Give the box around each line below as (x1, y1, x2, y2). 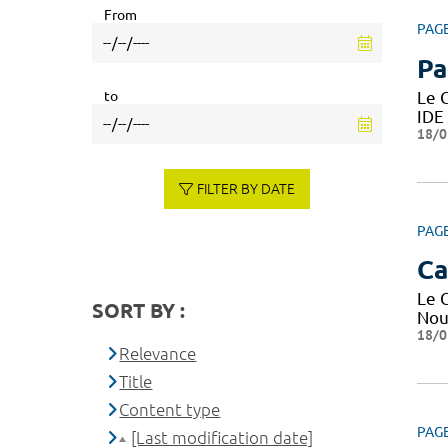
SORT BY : (92, 299, 185, 322)
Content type (119, 400, 221, 419)
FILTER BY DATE (196, 181, 295, 197)
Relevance (119, 344, 197, 363)
